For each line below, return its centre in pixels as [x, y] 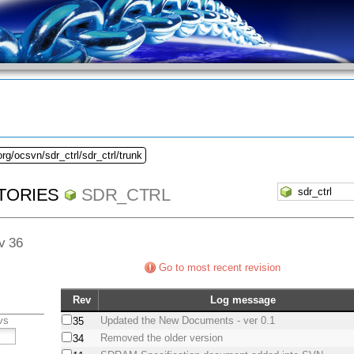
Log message [243, 300]
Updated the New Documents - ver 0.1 [188, 321]
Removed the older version [162, 338]
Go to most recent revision [220, 268]
